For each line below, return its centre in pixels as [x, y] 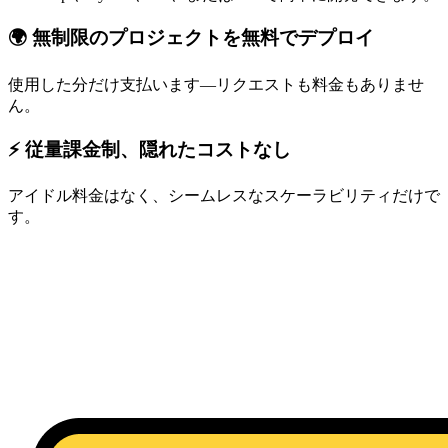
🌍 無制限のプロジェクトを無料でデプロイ [191, 38]
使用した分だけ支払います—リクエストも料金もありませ [216, 85]
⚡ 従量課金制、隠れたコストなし [149, 149]
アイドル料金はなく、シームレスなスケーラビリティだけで [224, 196]
